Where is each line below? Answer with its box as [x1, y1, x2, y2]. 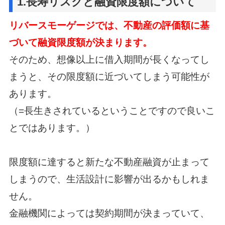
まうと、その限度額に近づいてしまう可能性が [9, 71, 209, 82]
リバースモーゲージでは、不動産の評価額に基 [9, 20, 209, 31]
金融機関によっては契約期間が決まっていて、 [9, 208, 209, 219]
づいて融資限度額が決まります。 [9, 37, 152, 48]
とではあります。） [9, 123, 95, 134]
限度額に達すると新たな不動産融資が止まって [9, 157, 209, 168]
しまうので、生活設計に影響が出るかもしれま [9, 174, 209, 185]
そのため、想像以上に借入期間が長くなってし [9, 54, 209, 65]
